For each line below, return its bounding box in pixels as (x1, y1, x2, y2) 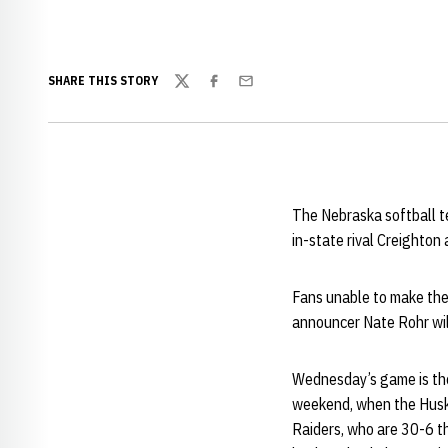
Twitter (173, 81, 221, 102)
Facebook (205, 81, 267, 102)
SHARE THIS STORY (48, 73, 158, 88)
